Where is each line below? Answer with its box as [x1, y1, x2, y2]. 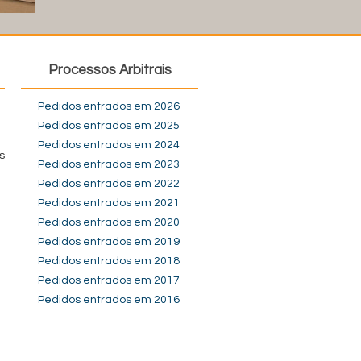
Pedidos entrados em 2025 [38, 120, 180, 131]
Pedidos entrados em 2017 [38, 275, 180, 286]
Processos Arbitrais [48, 63, 172, 77]
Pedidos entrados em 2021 [38, 197, 180, 209]
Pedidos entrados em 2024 [38, 139, 180, 151]
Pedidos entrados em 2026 [38, 101, 180, 112]
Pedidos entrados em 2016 [38, 294, 180, 305]
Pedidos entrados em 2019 [38, 236, 180, 247]
